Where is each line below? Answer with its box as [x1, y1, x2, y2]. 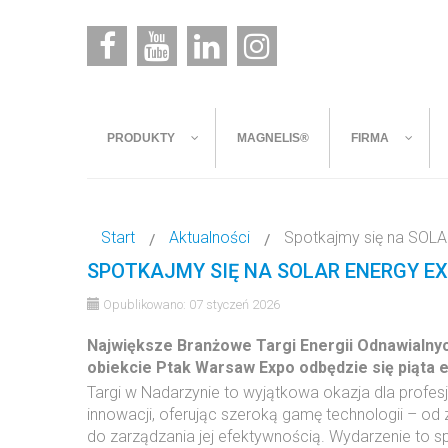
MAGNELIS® [237, 131, 309, 145]
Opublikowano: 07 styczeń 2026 [103, 297, 280, 312]
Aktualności [169, 228, 250, 247]
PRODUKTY [107, 131, 175, 145]
